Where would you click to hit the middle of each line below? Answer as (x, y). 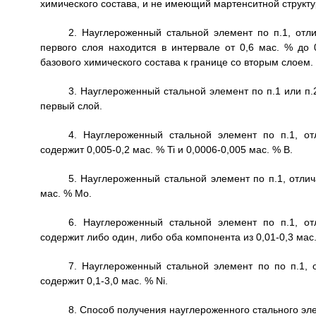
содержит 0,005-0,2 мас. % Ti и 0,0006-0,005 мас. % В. (166, 150)
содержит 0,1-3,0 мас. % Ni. (104, 281)
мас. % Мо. (66, 193)
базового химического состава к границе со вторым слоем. (176, 62)
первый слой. (71, 106)
